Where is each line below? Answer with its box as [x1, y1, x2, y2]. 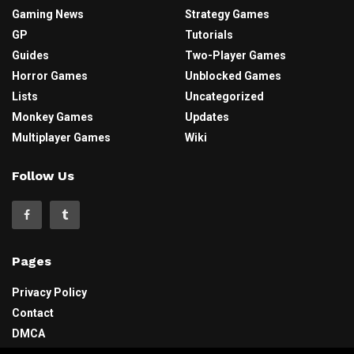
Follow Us [12, 168, 74, 184]
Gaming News [12, 8, 84, 21]
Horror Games [12, 70, 88, 83]
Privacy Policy [12, 286, 87, 299]
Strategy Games [185, 8, 269, 21]
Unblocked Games [185, 70, 281, 83]
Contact [12, 307, 54, 320]
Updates [185, 111, 229, 124]
